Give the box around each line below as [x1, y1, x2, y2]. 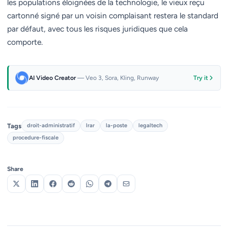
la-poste [106, 122, 127, 129]
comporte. [7, 37, 43, 47]
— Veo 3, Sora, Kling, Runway [77, 74, 159, 81]
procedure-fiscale [13, 134, 59, 141]
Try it [193, 74, 208, 81]
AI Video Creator [29, 74, 77, 81]
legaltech [138, 122, 162, 129]
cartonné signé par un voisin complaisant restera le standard [7, 11, 218, 20]
